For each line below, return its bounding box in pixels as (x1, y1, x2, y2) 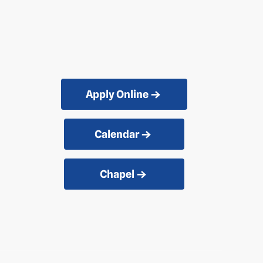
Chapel (99, 168, 134, 181)
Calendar (95, 128, 140, 141)
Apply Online (85, 88, 149, 101)
